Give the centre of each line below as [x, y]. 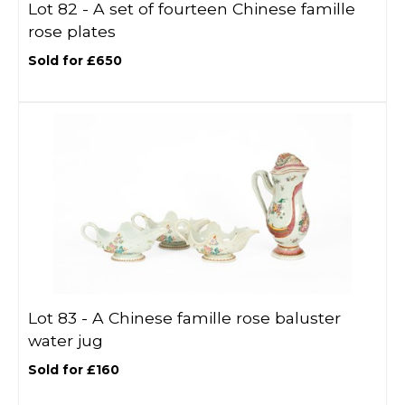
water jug [66, 340]
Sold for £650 [75, 61]
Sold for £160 [74, 370]
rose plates [72, 31]
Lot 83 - [60, 318]
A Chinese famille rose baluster [217, 318]
